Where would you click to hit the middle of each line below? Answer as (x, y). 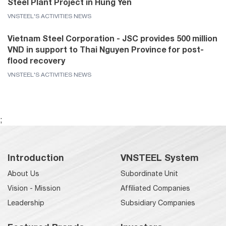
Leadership (26, 203)
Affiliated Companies (155, 188)
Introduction (36, 157)
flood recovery (36, 60)
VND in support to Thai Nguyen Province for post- (106, 49)
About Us (23, 173)
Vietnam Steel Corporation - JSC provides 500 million (112, 38)
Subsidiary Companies (158, 203)
